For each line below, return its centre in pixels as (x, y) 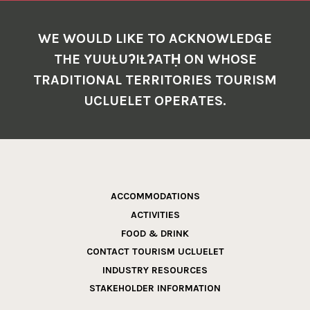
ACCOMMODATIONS (155, 197)
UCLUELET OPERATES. (155, 101)
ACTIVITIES (155, 215)
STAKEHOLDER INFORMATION (155, 289)
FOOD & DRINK (155, 233)
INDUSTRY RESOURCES (155, 270)
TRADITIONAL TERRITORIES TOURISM (155, 80)
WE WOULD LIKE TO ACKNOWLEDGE (155, 39)
